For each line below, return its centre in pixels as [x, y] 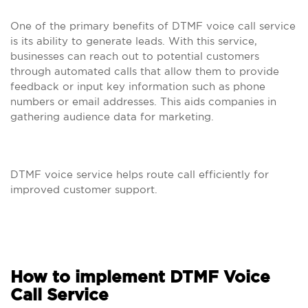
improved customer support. [84, 189]
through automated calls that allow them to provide [145, 71]
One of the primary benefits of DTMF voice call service [153, 26]
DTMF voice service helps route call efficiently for [140, 174]
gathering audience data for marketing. [112, 117]
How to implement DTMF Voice [140, 278]
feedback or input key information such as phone [138, 86]
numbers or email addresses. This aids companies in [143, 101]
